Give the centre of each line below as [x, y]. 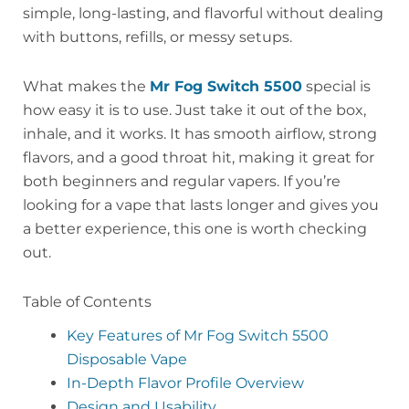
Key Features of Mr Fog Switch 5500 [198, 336]
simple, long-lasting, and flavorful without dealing [203, 14]
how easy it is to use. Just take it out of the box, [194, 110]
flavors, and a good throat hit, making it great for [199, 158]
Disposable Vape [127, 360]
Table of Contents [87, 302]
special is [336, 87]
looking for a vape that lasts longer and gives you [201, 205]
